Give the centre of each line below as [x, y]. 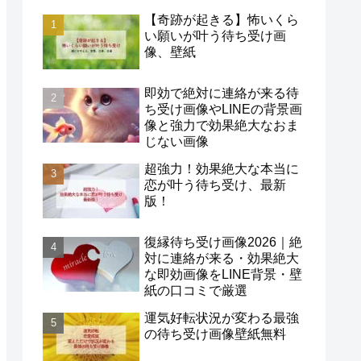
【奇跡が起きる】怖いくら [222, 19]
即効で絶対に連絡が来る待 [222, 93]
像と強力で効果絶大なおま [222, 125]
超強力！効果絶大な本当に [222, 168]
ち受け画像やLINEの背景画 [223, 109]
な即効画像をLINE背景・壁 [223, 275]
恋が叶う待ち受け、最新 [215, 185]
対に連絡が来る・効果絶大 [222, 259]
